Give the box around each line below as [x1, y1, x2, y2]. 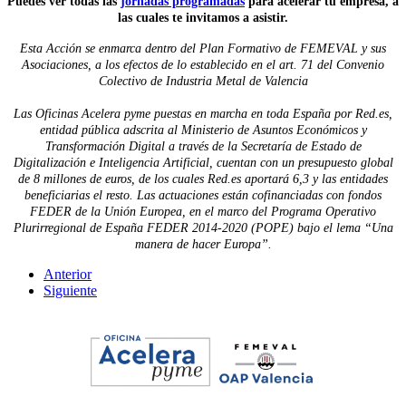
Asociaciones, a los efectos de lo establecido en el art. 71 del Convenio [22, 58, 384, 72]
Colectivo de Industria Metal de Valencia [98, 74, 308, 89]
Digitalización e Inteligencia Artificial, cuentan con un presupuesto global [13, 156, 393, 170]
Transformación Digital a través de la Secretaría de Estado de [44, 140, 362, 154]
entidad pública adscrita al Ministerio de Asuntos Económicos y [39, 123, 367, 138]
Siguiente [43, 283, 97, 299]
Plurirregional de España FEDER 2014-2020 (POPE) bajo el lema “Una [13, 221, 393, 236]
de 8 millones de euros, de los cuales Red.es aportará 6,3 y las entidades [18, 172, 388, 187]
